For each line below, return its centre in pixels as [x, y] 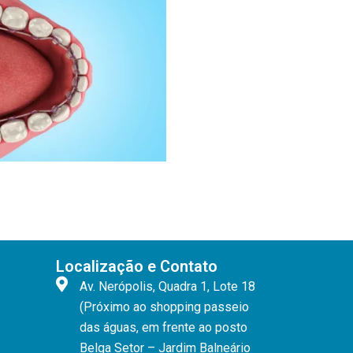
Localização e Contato [137, 267]
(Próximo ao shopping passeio [164, 307]
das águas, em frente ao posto [163, 328]
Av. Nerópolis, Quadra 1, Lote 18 [167, 287]
